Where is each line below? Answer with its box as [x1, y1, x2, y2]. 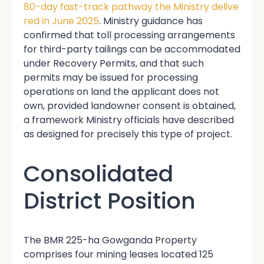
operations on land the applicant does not [24, 85, 219, 98]
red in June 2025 [24, 14, 99, 28]
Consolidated [24, 158, 173, 189]
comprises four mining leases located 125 [24, 247, 213, 261]
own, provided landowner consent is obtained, [24, 99, 236, 113]
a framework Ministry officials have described [24, 113, 234, 127]
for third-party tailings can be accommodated [24, 42, 240, 56]
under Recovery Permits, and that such [24, 57, 204, 70]
